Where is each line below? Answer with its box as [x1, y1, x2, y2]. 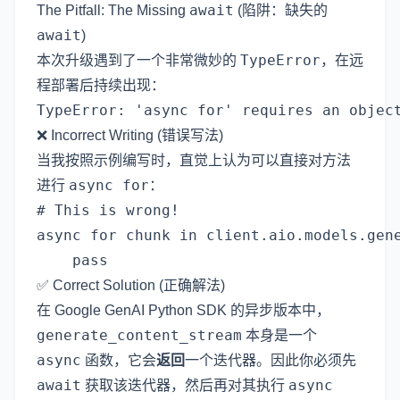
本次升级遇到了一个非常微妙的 [37, 53, 240, 68]
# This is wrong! [37, 202, 179, 219]
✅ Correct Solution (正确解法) [37, 278, 225, 293]
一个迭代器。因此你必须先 [185, 353, 356, 368]
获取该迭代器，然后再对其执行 [81, 378, 288, 393]
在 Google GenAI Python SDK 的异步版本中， [37, 303, 330, 318]
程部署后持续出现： [37, 78, 165, 93]
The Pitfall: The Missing [37, 3, 189, 18]
